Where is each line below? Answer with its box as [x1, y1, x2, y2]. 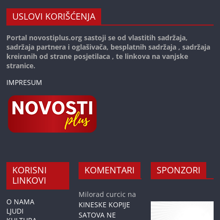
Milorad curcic [79, 190, 126, 199]
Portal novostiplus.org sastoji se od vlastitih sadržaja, [6, 33, 188, 43]
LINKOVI [12, 174, 47, 187]
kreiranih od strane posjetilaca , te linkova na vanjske [6, 52, 189, 61]
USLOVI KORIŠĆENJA [12, 10, 96, 23]
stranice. [6, 61, 36, 71]
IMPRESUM [6, 78, 43, 87]
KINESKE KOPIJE [79, 200, 131, 210]
